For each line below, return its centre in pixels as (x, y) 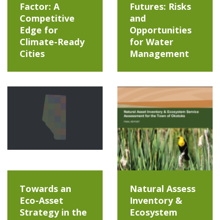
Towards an (45, 188)
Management (159, 53)
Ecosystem (153, 212)
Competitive (47, 18)
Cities (32, 53)
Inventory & (156, 200)
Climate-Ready (52, 41)
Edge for (39, 30)
